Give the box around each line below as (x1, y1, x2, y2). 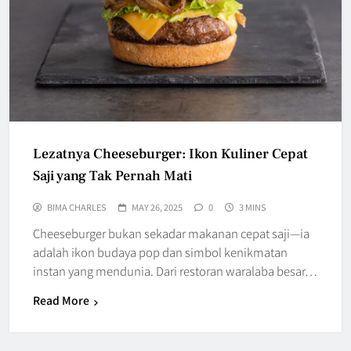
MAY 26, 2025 (132, 201, 183, 214)
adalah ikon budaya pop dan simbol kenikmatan (33, 244, 288, 261)
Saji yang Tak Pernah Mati (33, 167, 192, 186)
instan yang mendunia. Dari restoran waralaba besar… (33, 262, 317, 280)
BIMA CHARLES (47, 201, 107, 214)
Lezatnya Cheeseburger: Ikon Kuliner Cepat (33, 145, 308, 164)
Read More (33, 292, 89, 309)
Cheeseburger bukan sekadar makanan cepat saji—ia (33, 225, 309, 242)
